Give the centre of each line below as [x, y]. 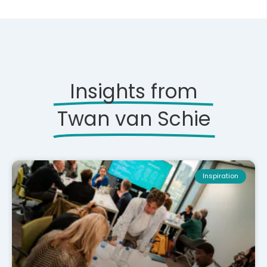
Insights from [133, 92]
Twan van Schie [133, 119]
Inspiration [220, 176]
